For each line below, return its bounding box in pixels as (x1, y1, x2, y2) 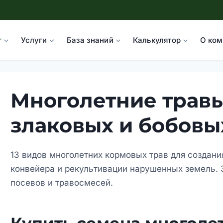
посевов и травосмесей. (10, 178, 113, 188)
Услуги (20, 35, 47, 45)
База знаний (66, 35, 113, 45)
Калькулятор (132, 35, 181, 45)
